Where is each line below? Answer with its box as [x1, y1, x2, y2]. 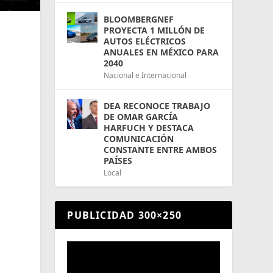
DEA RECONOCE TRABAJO [104, 99, 211, 112]
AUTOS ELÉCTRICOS [104, 35, 186, 47]
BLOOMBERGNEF [104, 13, 174, 25]
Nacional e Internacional [104, 69, 187, 80]
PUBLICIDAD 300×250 [67, 208, 182, 222]
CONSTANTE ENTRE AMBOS [104, 143, 218, 155]
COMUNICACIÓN [104, 132, 174, 144]
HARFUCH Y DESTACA [104, 121, 194, 133]
